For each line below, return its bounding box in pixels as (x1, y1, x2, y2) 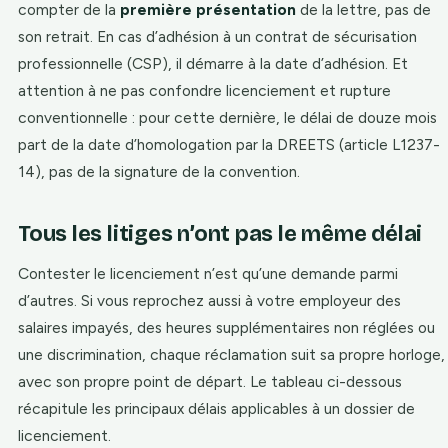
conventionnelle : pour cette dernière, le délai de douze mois (18, 108, 437, 127)
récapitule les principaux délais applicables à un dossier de (18, 399, 415, 418)
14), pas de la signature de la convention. (18, 162, 300, 181)
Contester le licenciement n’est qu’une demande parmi (18, 264, 398, 283)
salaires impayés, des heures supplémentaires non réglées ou (18, 318, 435, 337)
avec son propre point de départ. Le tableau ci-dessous (18, 372, 402, 391)
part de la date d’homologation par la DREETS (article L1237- (18, 135, 440, 154)
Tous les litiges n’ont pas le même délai (18, 221, 423, 247)
